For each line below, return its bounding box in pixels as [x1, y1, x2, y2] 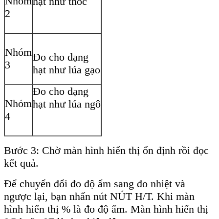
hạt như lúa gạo [33, 64, 100, 76]
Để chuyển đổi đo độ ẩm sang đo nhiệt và [4, 177, 185, 190]
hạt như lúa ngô [33, 98, 101, 110]
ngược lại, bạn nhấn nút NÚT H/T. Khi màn [4, 190, 195, 203]
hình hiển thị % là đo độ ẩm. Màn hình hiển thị [4, 203, 208, 216]
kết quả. [4, 157, 39, 170]
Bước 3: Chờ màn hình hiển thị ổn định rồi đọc [4, 144, 209, 157]
